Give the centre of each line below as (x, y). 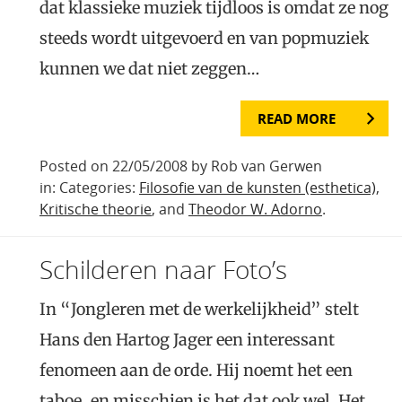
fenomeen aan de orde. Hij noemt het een (196, 370)
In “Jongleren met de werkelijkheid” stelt (199, 309)
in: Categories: (89, 187)
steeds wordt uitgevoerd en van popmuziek (204, 38)
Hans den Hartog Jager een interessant (187, 339)
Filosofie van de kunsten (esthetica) (258, 187)
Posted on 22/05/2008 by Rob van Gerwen (181, 166)
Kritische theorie (96, 209)
